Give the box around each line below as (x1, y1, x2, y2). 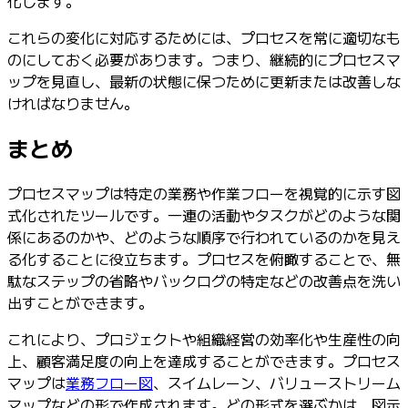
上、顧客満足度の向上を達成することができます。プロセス (7, 349, 401, 372)
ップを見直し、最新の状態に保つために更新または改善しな (7, 69, 401, 92)
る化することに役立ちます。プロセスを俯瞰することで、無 (7, 247, 401, 270)
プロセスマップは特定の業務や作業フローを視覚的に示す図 (7, 181, 401, 204)
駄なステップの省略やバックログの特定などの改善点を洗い (7, 269, 401, 291)
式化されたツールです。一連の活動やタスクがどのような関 (7, 203, 401, 226)
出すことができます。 (7, 291, 153, 313)
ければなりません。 (7, 91, 138, 114)
